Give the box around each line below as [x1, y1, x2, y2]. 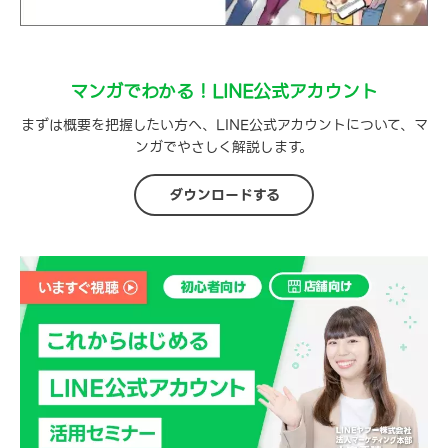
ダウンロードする [168, 183, 280, 206]
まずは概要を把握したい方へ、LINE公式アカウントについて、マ [20, 113, 428, 136]
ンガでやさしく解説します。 [135, 135, 313, 158]
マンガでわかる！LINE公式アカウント [70, 76, 378, 106]
